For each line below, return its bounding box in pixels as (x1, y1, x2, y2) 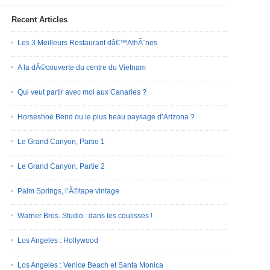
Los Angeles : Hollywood (17, 236, 98, 245)
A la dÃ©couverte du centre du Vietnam (17, 63, 146, 72)
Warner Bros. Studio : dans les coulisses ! (17, 212, 152, 220)
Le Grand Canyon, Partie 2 (17, 162, 105, 171)
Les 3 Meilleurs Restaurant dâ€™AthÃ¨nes (17, 39, 157, 47)
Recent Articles (11, 15, 67, 24)
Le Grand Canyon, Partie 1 (17, 137, 105, 146)
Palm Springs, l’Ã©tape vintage (17, 187, 119, 195)
